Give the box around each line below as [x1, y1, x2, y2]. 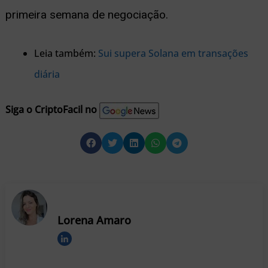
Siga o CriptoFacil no [5, 103, 97, 117]
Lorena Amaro [57, 213, 131, 228]
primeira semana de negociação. [5, 7, 168, 22]
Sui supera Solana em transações [98, 47, 248, 60]
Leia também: [33, 47, 98, 60]
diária [33, 68, 60, 81]
